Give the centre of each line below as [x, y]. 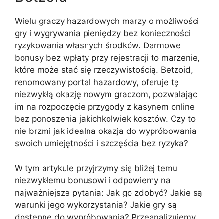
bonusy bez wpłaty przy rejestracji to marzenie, [107, 58]
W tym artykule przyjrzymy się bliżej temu [96, 168]
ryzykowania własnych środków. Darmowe [98, 45]
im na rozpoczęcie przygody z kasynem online [105, 107]
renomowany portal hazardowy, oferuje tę [97, 82]
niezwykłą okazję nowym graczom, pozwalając [106, 94]
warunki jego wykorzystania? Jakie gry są [96, 205]
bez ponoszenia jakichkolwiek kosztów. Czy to [105, 119]
